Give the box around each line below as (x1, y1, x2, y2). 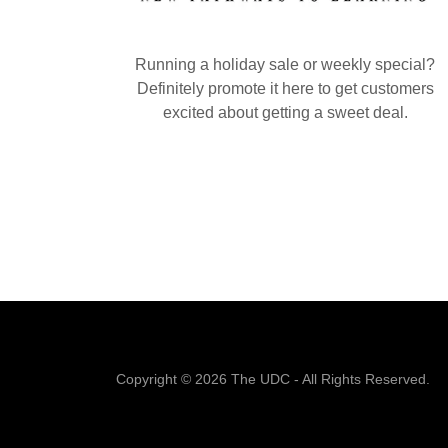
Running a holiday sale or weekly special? (135, 55, 436, 73)
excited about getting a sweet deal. (162, 103, 408, 121)
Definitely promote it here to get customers (136, 79, 434, 97)
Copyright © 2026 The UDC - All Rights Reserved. (116, 370, 430, 387)
